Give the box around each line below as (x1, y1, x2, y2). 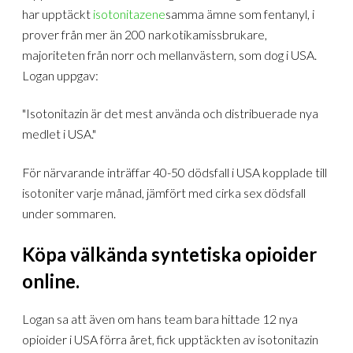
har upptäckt (22, 6, 94, 21)
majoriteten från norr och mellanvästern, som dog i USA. (22, 46, 318, 62)
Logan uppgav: (22, 67, 99, 83)
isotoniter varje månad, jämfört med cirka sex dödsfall (22, 184, 307, 200)
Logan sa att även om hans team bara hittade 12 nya (22, 311, 299, 327)
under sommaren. (22, 205, 117, 221)
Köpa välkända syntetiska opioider (22, 243, 318, 266)
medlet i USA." (22, 126, 97, 142)
